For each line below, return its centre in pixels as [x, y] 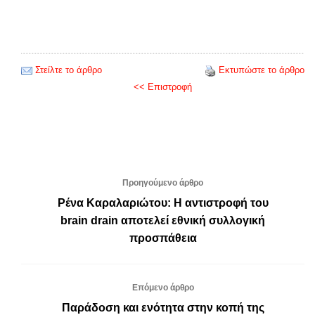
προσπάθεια [163, 238]
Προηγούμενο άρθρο [163, 183]
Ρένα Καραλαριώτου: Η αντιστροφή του [163, 203]
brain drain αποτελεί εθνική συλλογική [163, 221]
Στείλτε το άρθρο [69, 70]
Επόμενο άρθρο [163, 288]
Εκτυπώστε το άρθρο [262, 70]
